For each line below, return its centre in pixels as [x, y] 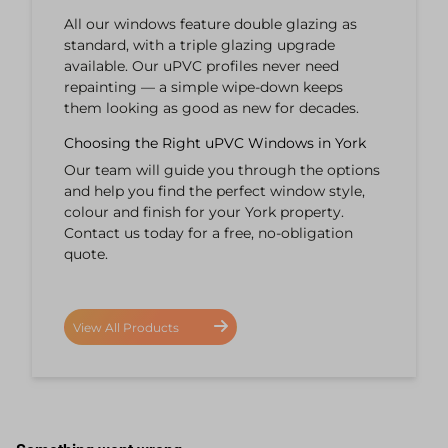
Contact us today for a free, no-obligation [208, 233]
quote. [86, 254]
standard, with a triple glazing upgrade [199, 45]
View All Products [127, 328]
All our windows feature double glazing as [210, 24]
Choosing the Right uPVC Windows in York [215, 143]
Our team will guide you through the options [222, 170]
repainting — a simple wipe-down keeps [203, 87]
